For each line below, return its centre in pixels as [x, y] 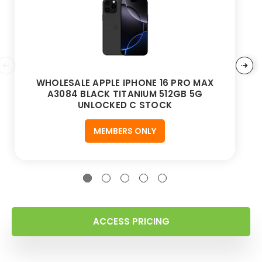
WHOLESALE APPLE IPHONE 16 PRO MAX [125, 83]
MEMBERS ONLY [125, 131]
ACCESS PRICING [131, 222]
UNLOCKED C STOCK [125, 105]
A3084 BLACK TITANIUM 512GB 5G [125, 94]
